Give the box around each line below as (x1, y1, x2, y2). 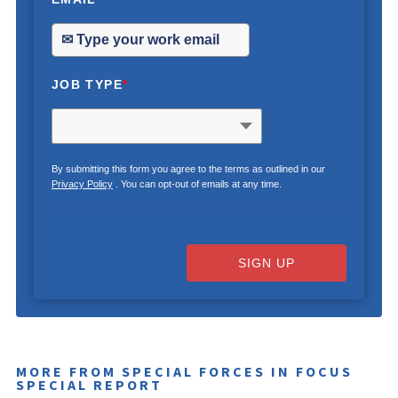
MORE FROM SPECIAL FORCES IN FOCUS (16, 362, 353, 381)
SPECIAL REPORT (16, 376, 163, 394)
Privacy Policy (51, 179, 113, 190)
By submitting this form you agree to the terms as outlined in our (51, 163, 325, 175)
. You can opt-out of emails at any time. (112, 179, 282, 190)
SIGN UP (238, 256, 295, 271)
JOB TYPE (51, 77, 123, 92)
